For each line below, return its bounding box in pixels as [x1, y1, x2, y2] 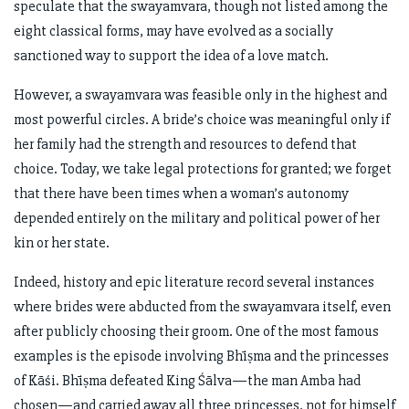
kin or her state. [14, 234, 110, 253]
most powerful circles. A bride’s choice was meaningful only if [14, 110, 390, 130]
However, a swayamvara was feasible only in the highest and [14, 86, 387, 105]
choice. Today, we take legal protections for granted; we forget [14, 160, 392, 179]
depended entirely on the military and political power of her [14, 209, 380, 228]
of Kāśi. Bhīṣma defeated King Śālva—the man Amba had [14, 372, 361, 391]
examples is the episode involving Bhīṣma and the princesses [14, 347, 389, 366]
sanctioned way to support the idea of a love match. [14, 47, 329, 66]
